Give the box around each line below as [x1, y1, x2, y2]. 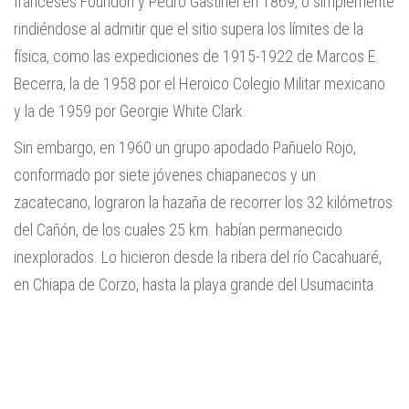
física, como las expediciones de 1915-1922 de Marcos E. [14, 47, 379, 66]
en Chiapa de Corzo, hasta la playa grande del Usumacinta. [14, 275, 377, 294]
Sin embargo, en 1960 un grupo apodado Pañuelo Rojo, [14, 138, 356, 157]
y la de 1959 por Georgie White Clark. [14, 101, 246, 121]
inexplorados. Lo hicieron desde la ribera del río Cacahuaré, [14, 247, 382, 267]
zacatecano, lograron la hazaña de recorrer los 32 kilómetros [14, 193, 393, 212]
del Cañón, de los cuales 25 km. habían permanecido [14, 220, 342, 239]
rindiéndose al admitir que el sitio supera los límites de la [14, 19, 363, 38]
